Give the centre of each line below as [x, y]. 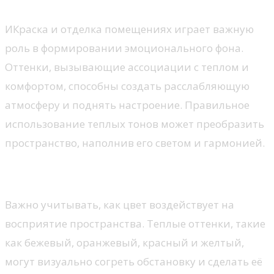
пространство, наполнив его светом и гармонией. [135, 143]
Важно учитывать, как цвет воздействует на [120, 205]
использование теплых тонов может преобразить [135, 124]
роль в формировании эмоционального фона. [124, 48]
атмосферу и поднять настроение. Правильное [127, 105]
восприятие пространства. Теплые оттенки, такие [135, 224]
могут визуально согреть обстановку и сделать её [134, 262]
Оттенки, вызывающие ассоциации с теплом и [127, 67]
